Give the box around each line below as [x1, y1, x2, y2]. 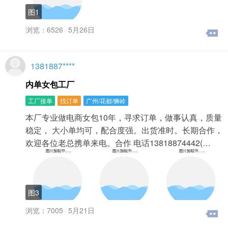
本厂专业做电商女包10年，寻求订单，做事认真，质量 [25, 111, 222, 123]
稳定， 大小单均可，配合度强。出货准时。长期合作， [25, 124, 223, 136]
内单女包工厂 [25, 78, 74, 90]
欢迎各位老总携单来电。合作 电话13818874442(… [25, 136, 211, 149]
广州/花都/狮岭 [86, 96, 126, 105]
